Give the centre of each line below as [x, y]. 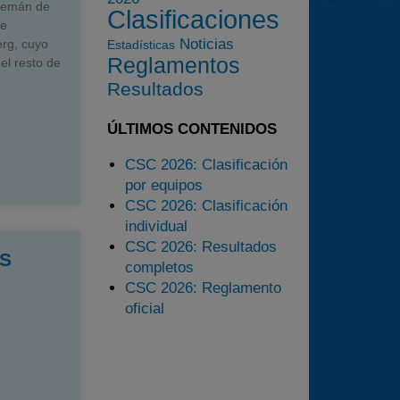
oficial [144, 308]
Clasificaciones [193, 19]
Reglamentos [173, 65]
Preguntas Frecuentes [297, 115]
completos [159, 267]
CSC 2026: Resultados [200, 247]
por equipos [163, 185]
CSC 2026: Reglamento [203, 288]
